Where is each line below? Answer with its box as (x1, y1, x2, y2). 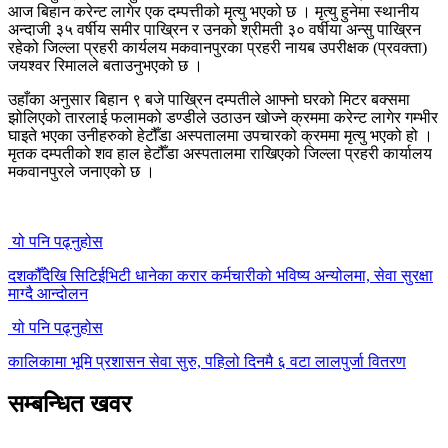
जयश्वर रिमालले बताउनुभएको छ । (8, 56, 203, 74)
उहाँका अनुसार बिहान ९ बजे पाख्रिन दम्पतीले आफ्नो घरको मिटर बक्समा (8, 90, 410, 108)
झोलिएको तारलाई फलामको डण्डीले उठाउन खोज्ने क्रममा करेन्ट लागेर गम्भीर (8, 108, 438, 126)
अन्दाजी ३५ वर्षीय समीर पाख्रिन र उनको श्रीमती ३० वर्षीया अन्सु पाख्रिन (8, 20, 421, 38)
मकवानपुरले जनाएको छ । (8, 162, 155, 180)
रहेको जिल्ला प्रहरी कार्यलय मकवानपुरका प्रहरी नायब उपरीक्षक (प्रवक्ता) (8, 38, 427, 56)
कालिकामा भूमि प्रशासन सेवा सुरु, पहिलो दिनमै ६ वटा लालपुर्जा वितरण (8, 352, 406, 370)
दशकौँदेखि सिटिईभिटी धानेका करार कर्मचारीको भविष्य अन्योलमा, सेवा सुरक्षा (8, 266, 433, 284)
